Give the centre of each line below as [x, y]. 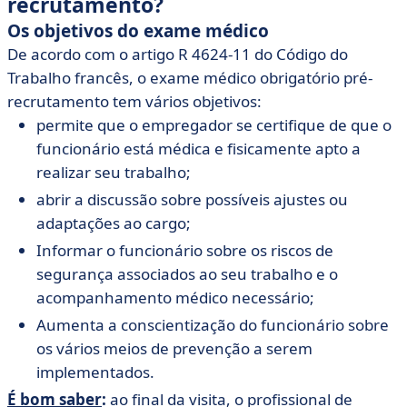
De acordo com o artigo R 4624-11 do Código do [178, 54]
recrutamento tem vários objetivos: [134, 101]
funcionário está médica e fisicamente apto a [199, 149]
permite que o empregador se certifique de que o [214, 125]
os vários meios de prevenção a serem [174, 348]
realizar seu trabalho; [114, 172]
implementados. [95, 372]
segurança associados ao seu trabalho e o [187, 274]
